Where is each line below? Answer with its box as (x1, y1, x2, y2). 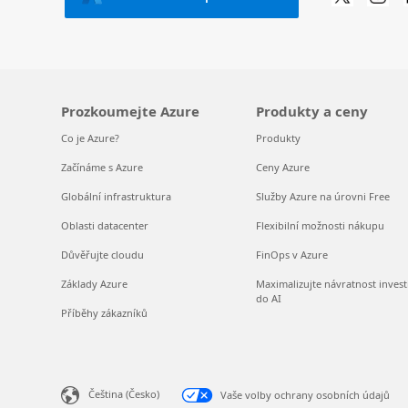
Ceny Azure (255, 160, 310, 175)
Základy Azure (61, 277, 128, 291)
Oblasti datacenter (61, 219, 149, 233)
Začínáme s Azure (61, 160, 144, 175)
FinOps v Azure (255, 248, 328, 262)
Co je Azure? (61, 131, 120, 146)
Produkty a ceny (255, 102, 368, 121)
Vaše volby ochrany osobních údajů (220, 388, 391, 403)
